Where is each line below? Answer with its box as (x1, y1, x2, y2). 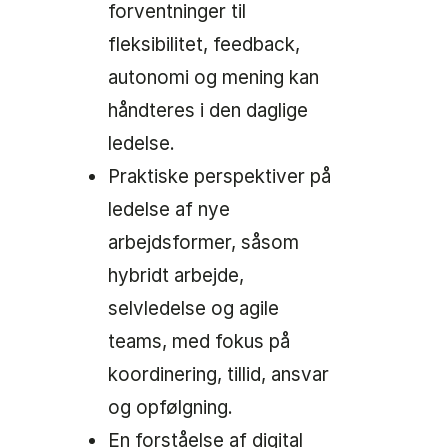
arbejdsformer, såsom (108, 231, 299, 254)
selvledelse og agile (108, 297, 279, 320)
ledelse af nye (108, 198, 230, 221)
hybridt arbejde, (108, 264, 244, 287)
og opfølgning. (108, 396, 233, 419)
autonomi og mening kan (108, 66, 319, 89)
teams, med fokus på (108, 330, 290, 353)
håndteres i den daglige (108, 99, 308, 122)
